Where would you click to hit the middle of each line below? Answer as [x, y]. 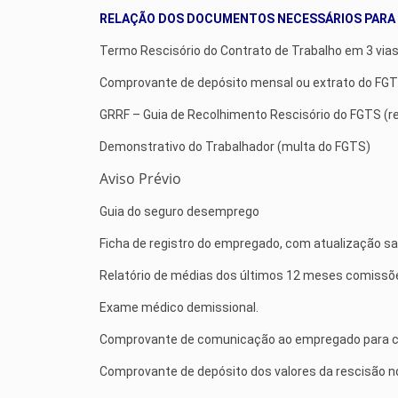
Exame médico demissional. [179, 307]
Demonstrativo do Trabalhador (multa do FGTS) [235, 146]
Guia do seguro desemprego [179, 211]
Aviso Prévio [140, 178]
